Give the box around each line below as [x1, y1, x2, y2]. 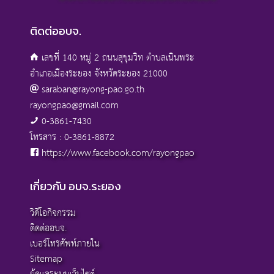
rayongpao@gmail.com [30, 97, 119, 114]
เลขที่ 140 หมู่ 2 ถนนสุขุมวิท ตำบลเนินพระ [39, 50, 194, 67]
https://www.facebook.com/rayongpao [42, 145, 194, 162]
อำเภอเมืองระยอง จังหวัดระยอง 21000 [30, 65, 168, 83]
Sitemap [30, 251, 62, 268]
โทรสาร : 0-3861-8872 [30, 129, 114, 146]
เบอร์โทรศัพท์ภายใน [30, 235, 100, 253]
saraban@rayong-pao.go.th [39, 81, 144, 98]
